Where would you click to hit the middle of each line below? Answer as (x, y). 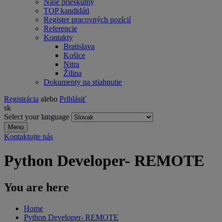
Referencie (60, 28)
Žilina (73, 73)
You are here (36, 187)
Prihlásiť (73, 99)
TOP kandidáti (66, 11)
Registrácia (21, 99)
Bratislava (79, 46)
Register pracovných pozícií (87, 20)
